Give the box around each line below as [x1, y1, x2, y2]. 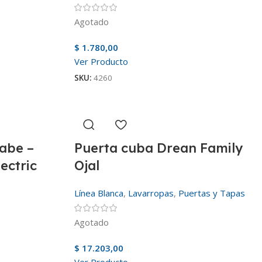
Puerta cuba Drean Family [74, 139, 243, 156]
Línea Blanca [74, 187, 123, 199]
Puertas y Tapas [178, 187, 245, 199]
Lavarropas [128, 187, 174, 199]
